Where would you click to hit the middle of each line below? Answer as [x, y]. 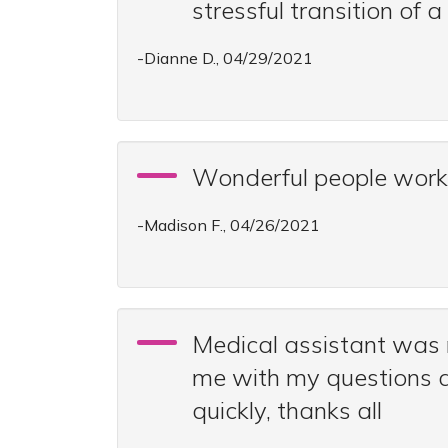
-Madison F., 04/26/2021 [228, 225]
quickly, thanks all [287, 410]
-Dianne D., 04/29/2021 [225, 58]
